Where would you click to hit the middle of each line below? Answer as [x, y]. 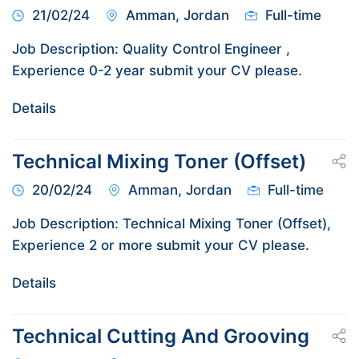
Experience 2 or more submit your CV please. [161, 245]
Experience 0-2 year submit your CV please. [157, 70]
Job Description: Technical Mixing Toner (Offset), [171, 223]
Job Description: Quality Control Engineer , [151, 48]
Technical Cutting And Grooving [161, 336]
